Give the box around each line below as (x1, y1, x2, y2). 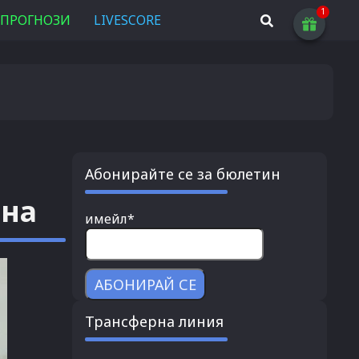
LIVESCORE (94, 11, 161, 29)
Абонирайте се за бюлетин (84, 163, 280, 184)
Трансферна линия (84, 312, 224, 332)
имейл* (84, 209, 135, 228)
